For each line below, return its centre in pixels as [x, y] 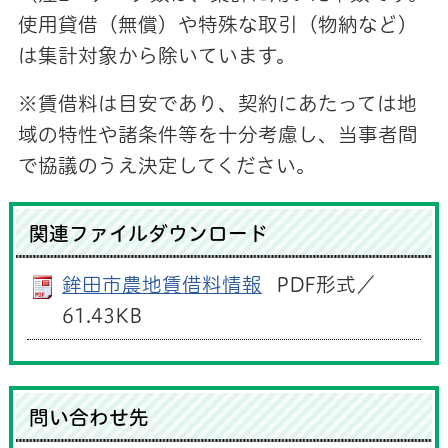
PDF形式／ [326, 285]
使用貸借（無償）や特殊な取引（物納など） [217, 25]
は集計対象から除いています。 [156, 56]
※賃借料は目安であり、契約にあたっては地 [217, 104]
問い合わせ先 [89, 417]
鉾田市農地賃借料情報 [162, 285]
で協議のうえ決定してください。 [166, 166]
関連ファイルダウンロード [149, 234]
